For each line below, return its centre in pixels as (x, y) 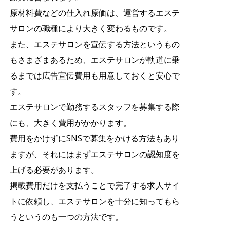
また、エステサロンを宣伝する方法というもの (94, 44)
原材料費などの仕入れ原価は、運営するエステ (94, 12)
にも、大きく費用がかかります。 (70, 122)
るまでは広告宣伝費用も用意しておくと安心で (94, 75)
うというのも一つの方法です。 (66, 217)
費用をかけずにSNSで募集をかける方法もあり (94, 138)
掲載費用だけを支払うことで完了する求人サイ (94, 185)
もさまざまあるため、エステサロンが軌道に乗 (94, 60)
